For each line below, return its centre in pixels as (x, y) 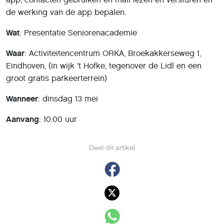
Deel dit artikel (112, 148)
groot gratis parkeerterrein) (56, 78)
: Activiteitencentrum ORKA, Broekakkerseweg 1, (113, 53)
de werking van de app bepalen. (66, 12)
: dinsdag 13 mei (68, 99)
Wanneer (22, 99)
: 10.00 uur (58, 119)
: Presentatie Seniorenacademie (78, 33)
